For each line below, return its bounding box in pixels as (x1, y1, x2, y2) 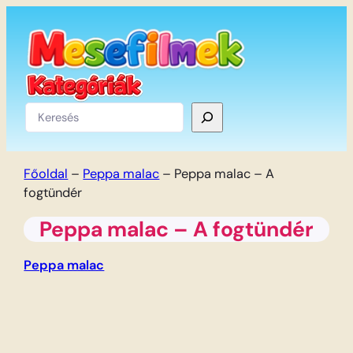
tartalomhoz (6, 44, 77, 61)
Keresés (24, 102, 70, 119)
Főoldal (24, 165, 69, 182)
